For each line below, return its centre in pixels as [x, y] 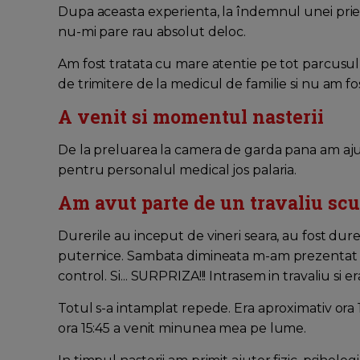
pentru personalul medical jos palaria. [178, 170]
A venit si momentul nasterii [191, 117]
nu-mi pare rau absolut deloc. [152, 32]
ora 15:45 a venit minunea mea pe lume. [182, 329]
